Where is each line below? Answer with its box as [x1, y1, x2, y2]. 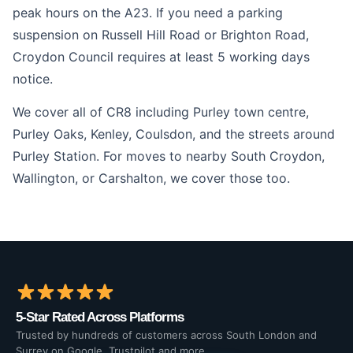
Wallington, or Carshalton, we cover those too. [13, 170, 290, 186]
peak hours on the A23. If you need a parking [13, 5, 283, 20]
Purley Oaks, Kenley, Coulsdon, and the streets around [13, 126, 335, 142]
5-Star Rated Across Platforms [16, 310, 184, 325]
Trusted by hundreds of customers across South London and [16, 329, 317, 341]
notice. [13, 71, 53, 87]
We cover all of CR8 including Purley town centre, [13, 104, 309, 120]
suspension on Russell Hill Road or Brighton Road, [13, 27, 309, 43]
